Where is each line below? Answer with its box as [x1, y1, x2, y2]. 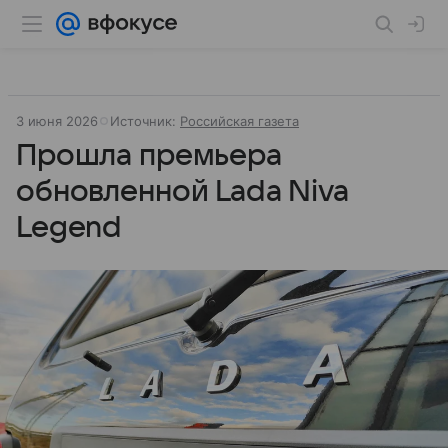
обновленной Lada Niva [16, 175, 349, 208]
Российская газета [180, 113, 299, 129]
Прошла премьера [16, 139, 282, 172]
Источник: [110, 113, 180, 129]
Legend [16, 211, 123, 244]
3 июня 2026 [16, 113, 98, 129]
